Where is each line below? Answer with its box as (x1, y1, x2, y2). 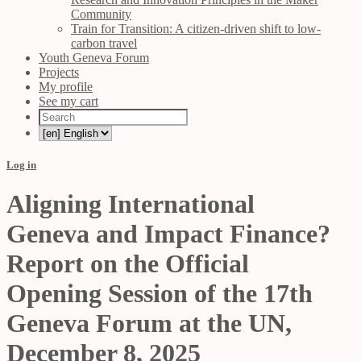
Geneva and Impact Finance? (6, 219, 330, 249)
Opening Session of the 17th (6, 279, 313, 309)
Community (71, 6, 131, 21)
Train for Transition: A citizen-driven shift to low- (71, 21, 321, 35)
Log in (6, 158, 36, 171)
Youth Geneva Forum (39, 50, 149, 64)
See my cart (39, 93, 98, 108)
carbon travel (71, 35, 137, 50)
